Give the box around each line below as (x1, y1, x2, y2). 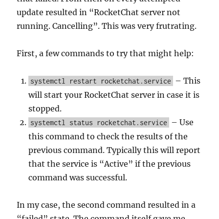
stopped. (28, 104, 62, 113)
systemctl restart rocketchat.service (30, 77, 172, 85)
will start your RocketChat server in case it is (28, 90, 200, 100)
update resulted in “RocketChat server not (17, 7, 181, 17)
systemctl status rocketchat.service (30, 118, 168, 127)
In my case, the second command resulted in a (17, 200, 196, 210)
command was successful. (28, 173, 128, 182)
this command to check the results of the (28, 131, 188, 141)
